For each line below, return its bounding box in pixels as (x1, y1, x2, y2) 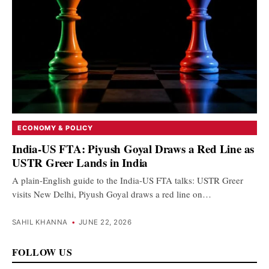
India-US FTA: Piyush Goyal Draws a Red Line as (12, 140, 255, 157)
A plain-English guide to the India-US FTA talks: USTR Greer (12, 174, 243, 186)
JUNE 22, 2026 (79, 218, 131, 227)
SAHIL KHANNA (12, 218, 68, 227)
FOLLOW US (12, 245, 73, 259)
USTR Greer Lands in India (12, 154, 148, 171)
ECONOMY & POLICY (17, 124, 94, 132)
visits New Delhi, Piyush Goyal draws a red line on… (12, 187, 211, 200)
